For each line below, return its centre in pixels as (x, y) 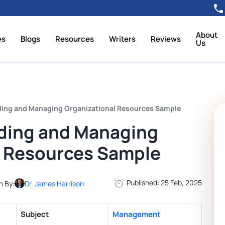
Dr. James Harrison (54, 183)
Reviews (166, 39)
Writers (123, 39)
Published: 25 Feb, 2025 (163, 183)
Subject (35, 214)
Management (137, 214)
